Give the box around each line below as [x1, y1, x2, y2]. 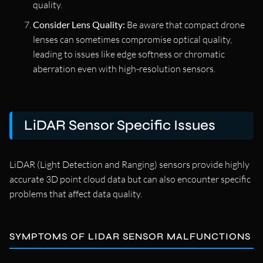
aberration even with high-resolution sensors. [33, 62, 215, 75]
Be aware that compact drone [125, 18, 245, 31]
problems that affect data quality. [9, 187, 142, 200]
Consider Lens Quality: [33, 18, 125, 30]
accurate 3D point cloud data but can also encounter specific [9, 173, 251, 185]
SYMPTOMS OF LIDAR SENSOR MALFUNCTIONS [9, 230, 251, 242]
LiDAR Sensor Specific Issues [24, 116, 215, 134]
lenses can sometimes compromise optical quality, [33, 33, 232, 45]
